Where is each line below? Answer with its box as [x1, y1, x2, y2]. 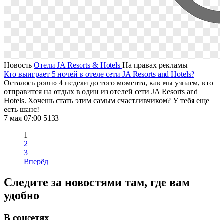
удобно [4, 189, 39, 202]
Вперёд [24, 157, 48, 165]
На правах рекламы [122, 60, 188, 69]
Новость [4, 60, 34, 69]
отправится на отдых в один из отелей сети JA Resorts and [4, 87, 198, 96]
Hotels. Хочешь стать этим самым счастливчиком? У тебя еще [4, 96, 209, 105]
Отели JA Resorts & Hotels [34, 60, 122, 69]
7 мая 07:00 [4, 113, 43, 122]
